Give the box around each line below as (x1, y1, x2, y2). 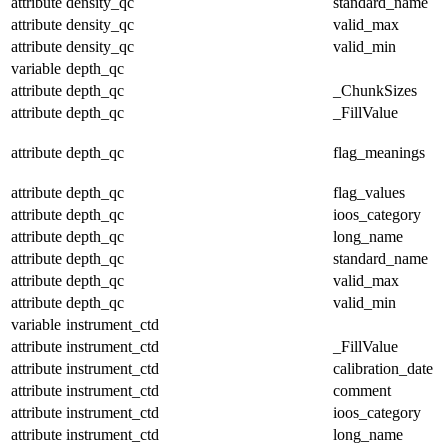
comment (333, 381, 391, 399)
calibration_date (333, 359, 433, 377)
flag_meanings (333, 143, 425, 161)
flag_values (333, 183, 405, 201)
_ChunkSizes (333, 81, 417, 99)
